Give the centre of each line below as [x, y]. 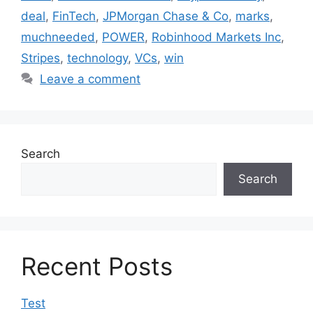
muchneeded [58, 37]
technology [97, 58]
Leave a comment [90, 79]
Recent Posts [97, 266]
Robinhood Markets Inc [216, 37]
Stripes [41, 58]
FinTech [74, 16]
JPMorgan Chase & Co [166, 16]
